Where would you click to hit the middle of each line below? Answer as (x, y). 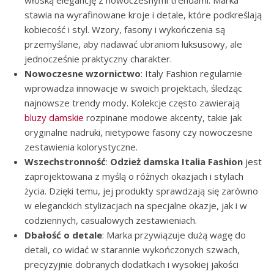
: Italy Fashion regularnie (191, 73)
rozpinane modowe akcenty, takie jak (163, 117)
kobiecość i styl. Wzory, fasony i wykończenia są (125, 29)
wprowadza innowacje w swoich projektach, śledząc (133, 88)
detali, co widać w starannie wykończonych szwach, (132, 250)
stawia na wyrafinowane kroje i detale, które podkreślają (143, 15)
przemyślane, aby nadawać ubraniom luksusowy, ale (133, 44)
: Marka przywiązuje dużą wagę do (174, 235)
